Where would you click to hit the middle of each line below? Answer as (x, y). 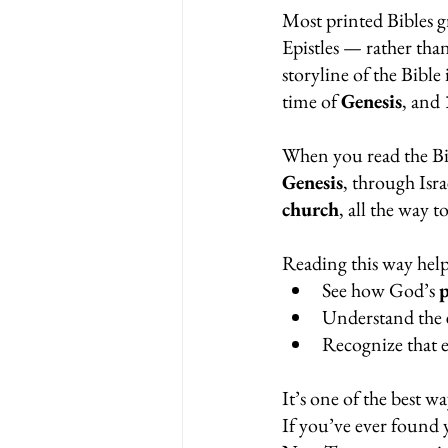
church (310, 209)
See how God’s (380, 290)
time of (311, 101)
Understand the (384, 317)
